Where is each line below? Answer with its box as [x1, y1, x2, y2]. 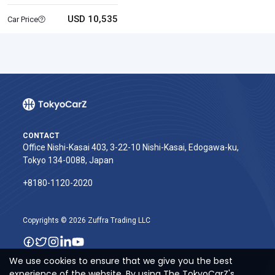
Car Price [7, 14, 38, 24]
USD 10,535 [67, 14, 118, 25]
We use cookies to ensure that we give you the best [9, 255, 233, 267]
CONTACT [23, 131, 60, 140]
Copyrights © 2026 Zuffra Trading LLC [23, 216, 150, 225]
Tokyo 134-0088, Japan [23, 155, 114, 165]
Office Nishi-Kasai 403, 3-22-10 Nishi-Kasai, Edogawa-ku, [23, 142, 239, 152]
